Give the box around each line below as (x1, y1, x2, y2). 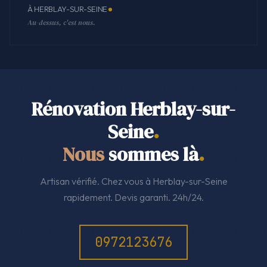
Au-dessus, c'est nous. (27, 17, 95, 27)
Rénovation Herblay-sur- (32, 95, 235, 122)
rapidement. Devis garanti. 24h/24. (63, 191, 204, 203)
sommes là (104, 141, 198, 167)
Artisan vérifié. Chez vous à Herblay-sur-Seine (39, 175, 228, 187)
